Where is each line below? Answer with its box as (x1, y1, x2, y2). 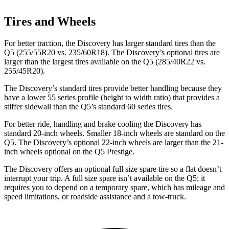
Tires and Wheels (4, 15, 96, 29)
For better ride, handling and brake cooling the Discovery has (4, 120, 201, 129)
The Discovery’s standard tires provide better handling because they (4, 84, 222, 93)
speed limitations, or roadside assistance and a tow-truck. (4, 192, 186, 201)
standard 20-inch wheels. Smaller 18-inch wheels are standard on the (4, 129, 225, 138)
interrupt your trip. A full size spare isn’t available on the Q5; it (4, 174, 205, 183)
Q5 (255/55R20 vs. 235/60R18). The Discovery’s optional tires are (4, 48, 220, 57)
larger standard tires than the (123, 39, 216, 48)
